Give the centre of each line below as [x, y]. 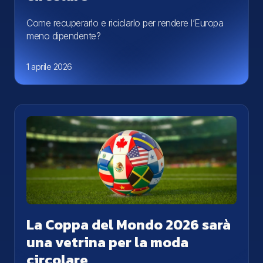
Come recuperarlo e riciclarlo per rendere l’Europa [125, 23]
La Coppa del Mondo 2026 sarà [129, 224]
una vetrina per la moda [107, 242]
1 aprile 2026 [49, 66]
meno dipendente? [63, 36]
